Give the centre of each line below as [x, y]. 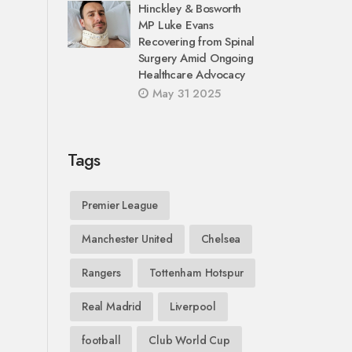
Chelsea [221, 239]
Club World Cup [189, 340]
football [101, 340]
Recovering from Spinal [196, 42]
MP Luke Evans [176, 25]
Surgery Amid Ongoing [196, 58]
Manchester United [127, 239]
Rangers [101, 273]
